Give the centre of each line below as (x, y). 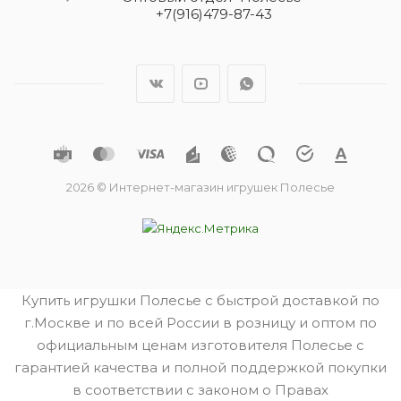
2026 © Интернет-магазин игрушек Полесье (200, 188)
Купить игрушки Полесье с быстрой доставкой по (200, 300)
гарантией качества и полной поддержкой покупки (200, 367)
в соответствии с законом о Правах (200, 390)
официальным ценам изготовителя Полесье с (200, 345)
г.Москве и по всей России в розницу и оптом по (200, 323)
